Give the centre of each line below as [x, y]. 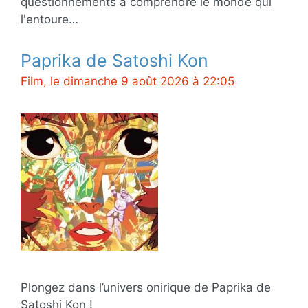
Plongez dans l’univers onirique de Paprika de [146, 287]
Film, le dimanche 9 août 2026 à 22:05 [128, 81]
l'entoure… [49, 19]
